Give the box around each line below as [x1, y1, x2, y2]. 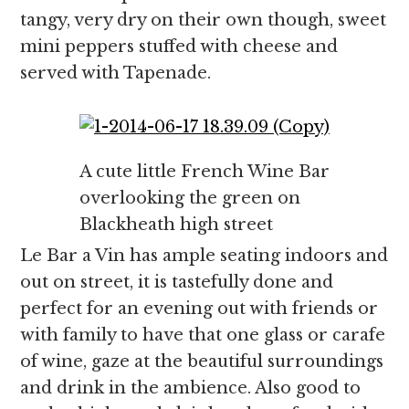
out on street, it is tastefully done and [20, 272, 334, 292]
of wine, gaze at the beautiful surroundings [20, 351, 384, 372]
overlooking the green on [79, 188, 300, 208]
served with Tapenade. [20, 63, 212, 83]
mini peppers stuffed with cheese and [20, 37, 339, 57]
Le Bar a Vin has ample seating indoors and [20, 246, 389, 266]
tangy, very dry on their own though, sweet [20, 10, 387, 30]
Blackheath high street [79, 215, 273, 235]
